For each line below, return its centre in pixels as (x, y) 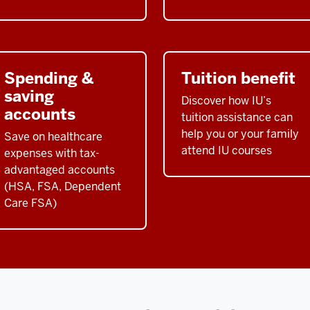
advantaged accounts (60, 170)
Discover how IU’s (226, 100)
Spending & (49, 78)
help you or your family (240, 134)
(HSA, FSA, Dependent (63, 186)
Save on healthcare (53, 136)
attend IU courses (227, 150)
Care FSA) (30, 203)
